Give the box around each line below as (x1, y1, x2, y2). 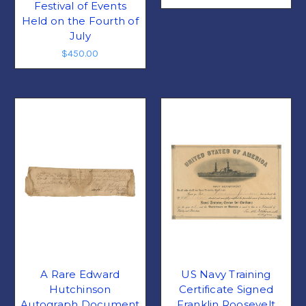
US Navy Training (181, 268, 271, 281)
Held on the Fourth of (21, 14, 139, 28)
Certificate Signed (178, 283, 273, 296)
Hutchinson (49, 283, 111, 296)
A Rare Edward (40, 268, 120, 281)
